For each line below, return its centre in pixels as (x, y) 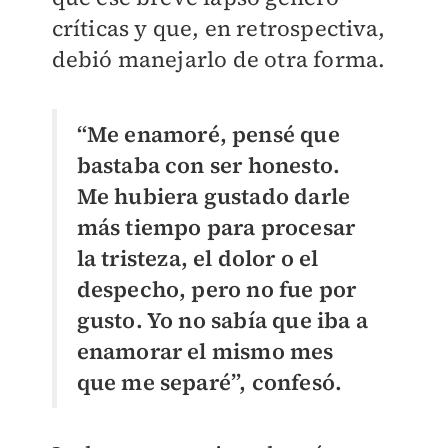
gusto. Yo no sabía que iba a (222, 319)
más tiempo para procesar (216, 226)
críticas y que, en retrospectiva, (218, 27)
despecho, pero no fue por (216, 288)
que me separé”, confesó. (209, 381)
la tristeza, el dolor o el (197, 257)
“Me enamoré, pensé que (208, 133)
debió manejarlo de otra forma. (221, 58)
